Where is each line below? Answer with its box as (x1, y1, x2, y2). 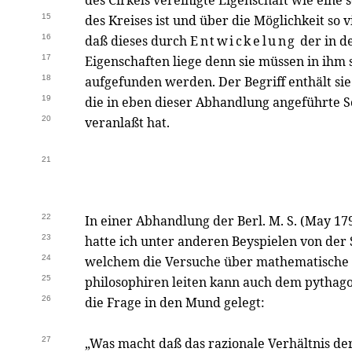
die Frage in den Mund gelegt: (85, 294, 265, 311)
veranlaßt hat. (85, 114, 170, 131)
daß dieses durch (85, 32, 190, 49)
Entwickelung (190, 32, 297, 49)
